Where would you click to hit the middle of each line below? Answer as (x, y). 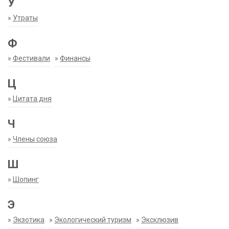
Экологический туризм (93, 220)
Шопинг (26, 180)
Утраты (25, 18)
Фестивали (31, 59)
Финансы (75, 59)
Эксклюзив (160, 220)
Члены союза (35, 139)
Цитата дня (32, 99)
